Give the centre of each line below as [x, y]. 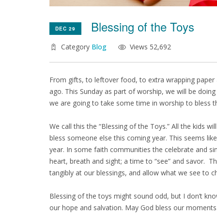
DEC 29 [65, 29]
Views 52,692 [150, 47]
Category [76, 47]
